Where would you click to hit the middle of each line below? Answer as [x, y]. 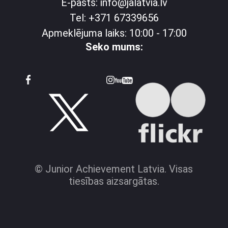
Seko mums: [114, 47]
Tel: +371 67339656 [114, 18]
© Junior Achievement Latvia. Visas [114, 169]
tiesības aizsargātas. [114, 181]
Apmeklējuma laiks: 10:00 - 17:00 [114, 33]
